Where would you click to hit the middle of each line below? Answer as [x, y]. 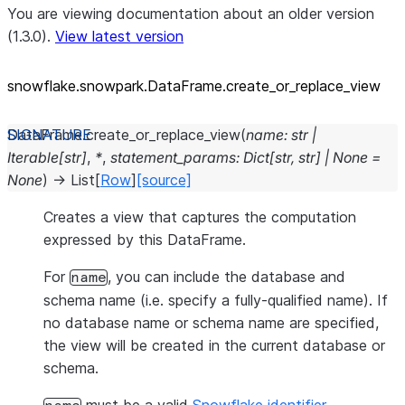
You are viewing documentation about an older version [191, 14]
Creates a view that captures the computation [200, 217]
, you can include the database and [226, 277]
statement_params [173, 157]
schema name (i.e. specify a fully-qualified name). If [216, 300]
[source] [164, 180]
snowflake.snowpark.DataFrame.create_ [141, 86]
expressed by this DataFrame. [145, 240]
